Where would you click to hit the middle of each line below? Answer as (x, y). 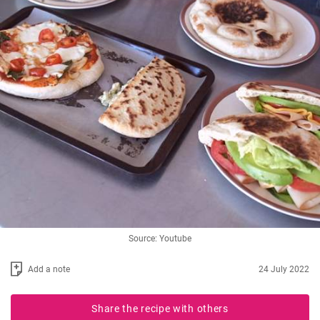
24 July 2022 (284, 269)
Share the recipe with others (160, 309)
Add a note (49, 269)
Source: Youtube (160, 239)
